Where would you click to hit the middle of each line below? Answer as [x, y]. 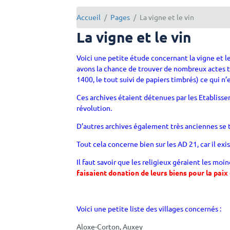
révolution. [94, 108]
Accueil [89, 17]
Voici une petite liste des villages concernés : [149, 208]
